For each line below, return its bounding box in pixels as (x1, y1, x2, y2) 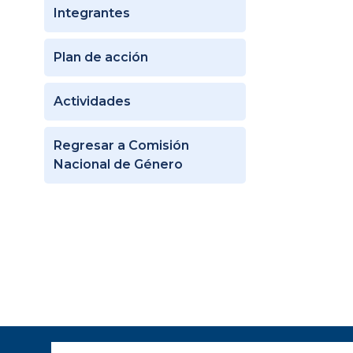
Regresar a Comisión (54, 137, 189, 153)
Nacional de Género (54, 156, 183, 172)
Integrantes (54, 5, 130, 20)
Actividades (54, 93, 131, 109)
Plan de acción (54, 49, 148, 65)
